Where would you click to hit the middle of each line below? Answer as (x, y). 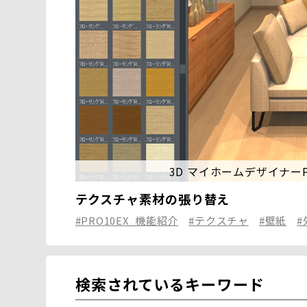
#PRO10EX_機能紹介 (127, 220)
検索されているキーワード (170, 284)
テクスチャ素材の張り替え (152, 198)
